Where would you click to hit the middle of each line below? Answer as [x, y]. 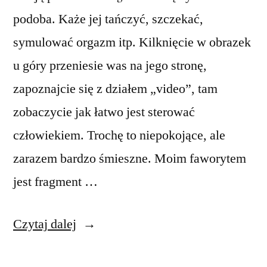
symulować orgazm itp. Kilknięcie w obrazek [132, 42]
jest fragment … [55, 182]
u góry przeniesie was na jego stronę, [110, 66]
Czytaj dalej [45, 224]
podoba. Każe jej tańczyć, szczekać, [108, 19]
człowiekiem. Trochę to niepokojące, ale [119, 135]
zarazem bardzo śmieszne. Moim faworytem [130, 159]
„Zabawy [100, 223]
